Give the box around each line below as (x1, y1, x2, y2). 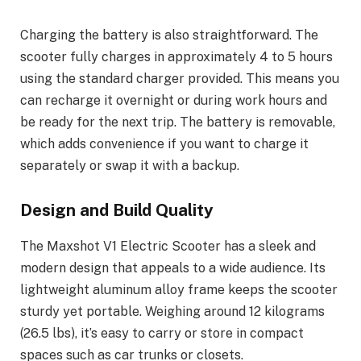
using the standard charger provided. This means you (20, 70, 339, 86)
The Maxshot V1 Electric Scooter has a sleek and (20, 238, 316, 254)
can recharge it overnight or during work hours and (20, 92, 327, 108)
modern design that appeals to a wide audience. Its (20, 259, 326, 276)
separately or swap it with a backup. (20, 157, 239, 173)
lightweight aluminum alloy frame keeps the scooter (20, 281, 338, 297)
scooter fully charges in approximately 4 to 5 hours (20, 48, 333, 64)
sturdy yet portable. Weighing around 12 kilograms (20, 303, 325, 319)
